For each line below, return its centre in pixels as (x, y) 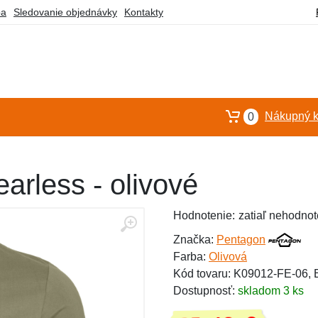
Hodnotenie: (204, 215)
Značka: (195, 240)
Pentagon (241, 240)
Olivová (228, 257)
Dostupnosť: (205, 291)
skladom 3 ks (271, 291)
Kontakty (144, 12)
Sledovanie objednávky (65, 12)
